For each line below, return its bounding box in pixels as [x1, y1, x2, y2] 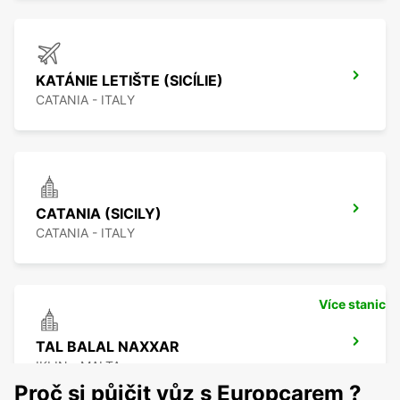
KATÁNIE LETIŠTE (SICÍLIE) [36, 71, 223, 90]
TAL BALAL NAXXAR [36, 337, 179, 356]
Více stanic [319, 296, 386, 312]
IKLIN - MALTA [36, 358, 121, 374]
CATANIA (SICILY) [36, 204, 162, 223]
